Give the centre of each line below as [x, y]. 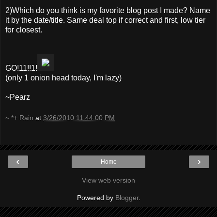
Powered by [96, 198]
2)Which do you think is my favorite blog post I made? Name [108, 10]
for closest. [24, 30]
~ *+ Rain [19, 118]
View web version [108, 180]
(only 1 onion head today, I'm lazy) [63, 77]
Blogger [127, 198]
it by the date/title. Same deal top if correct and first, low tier [105, 20]
